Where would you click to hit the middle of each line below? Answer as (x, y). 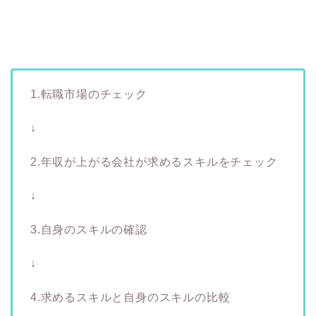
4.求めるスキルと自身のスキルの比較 (130, 297)
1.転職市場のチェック (89, 94)
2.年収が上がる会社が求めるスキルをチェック (154, 162)
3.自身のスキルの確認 (89, 229)
